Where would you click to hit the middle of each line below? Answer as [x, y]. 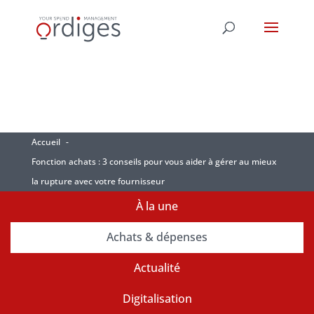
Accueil [46, 142]
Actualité [157, 268]
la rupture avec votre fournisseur [98, 181]
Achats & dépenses [157, 237]
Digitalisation [157, 299]
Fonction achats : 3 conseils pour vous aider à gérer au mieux [153, 162]
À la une [157, 206]
